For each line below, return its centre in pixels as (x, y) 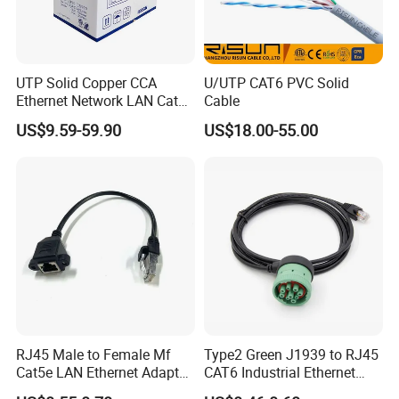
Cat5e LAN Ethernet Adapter (104, 373)
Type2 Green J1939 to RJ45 (291, 355)
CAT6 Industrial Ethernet (279, 373)
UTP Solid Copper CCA (87, 83)
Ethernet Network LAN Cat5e (105, 101)
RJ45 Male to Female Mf (94, 355)
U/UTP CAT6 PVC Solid (276, 83)
